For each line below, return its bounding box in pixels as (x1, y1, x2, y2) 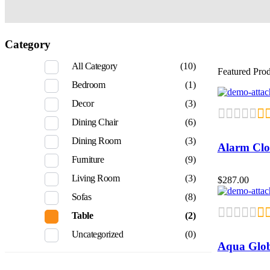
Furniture (71, 154, 104, 165)
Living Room (71, 173, 120, 184)
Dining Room (71, 136, 121, 146)
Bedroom (71, 80, 105, 90)
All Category (71, 61, 118, 72)
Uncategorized (71, 229, 124, 240)
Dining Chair (71, 117, 118, 128)
